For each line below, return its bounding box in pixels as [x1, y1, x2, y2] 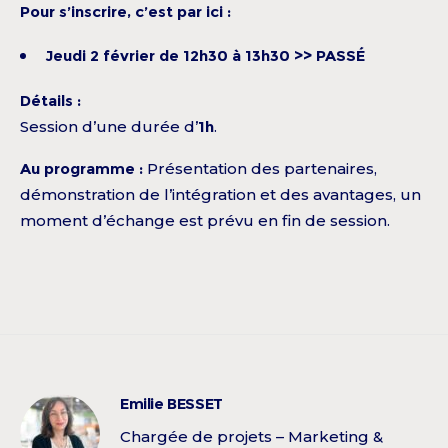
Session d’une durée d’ [20, 117, 198, 137]
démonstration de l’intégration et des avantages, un [20, 185, 421, 205]
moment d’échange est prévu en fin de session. [20, 211, 390, 231]
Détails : [20, 91, 81, 111]
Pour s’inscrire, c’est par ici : [20, 2, 231, 22]
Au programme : [20, 159, 143, 179]
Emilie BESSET [120, 394, 223, 414]
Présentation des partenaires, [143, 159, 377, 179]
